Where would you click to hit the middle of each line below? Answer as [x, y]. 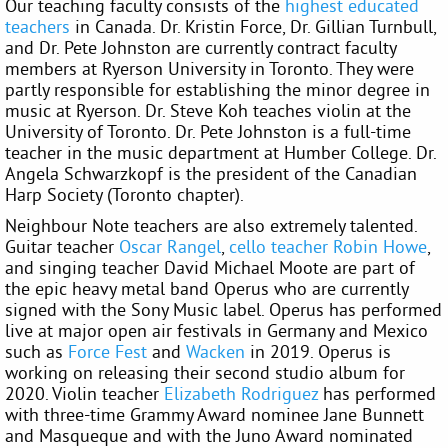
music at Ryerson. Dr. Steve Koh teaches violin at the [208, 110]
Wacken [215, 351]
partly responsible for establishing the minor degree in [217, 89]
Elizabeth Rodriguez [241, 393]
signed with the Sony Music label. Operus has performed [223, 309]
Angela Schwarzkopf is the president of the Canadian [211, 173]
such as [36, 351]
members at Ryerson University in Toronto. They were [209, 68]
